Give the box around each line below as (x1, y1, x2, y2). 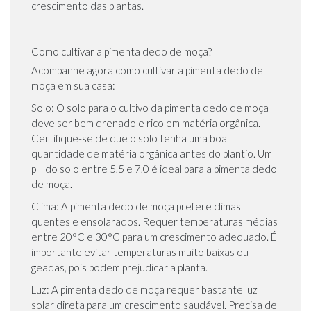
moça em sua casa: (31, 79, 115, 92)
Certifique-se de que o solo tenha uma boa (31, 132, 227, 145)
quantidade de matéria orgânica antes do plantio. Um (31, 147, 272, 160)
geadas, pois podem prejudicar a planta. (31, 261, 208, 274)
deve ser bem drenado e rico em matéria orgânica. (31, 117, 260, 130)
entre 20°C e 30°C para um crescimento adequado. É (31, 230, 276, 244)
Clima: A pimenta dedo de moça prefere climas (31, 200, 241, 213)
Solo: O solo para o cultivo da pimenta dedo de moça (31, 101, 269, 115)
